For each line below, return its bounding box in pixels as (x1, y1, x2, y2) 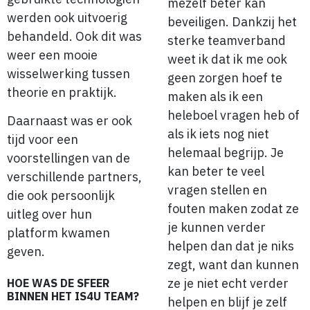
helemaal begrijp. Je (167, 145, 284, 161)
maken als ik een (167, 89, 263, 105)
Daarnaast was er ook (7, 113, 132, 129)
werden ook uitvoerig (7, 9, 127, 26)
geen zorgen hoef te (167, 70, 282, 86)
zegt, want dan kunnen (167, 257, 299, 273)
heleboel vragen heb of (167, 107, 300, 124)
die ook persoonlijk (7, 188, 115, 204)
